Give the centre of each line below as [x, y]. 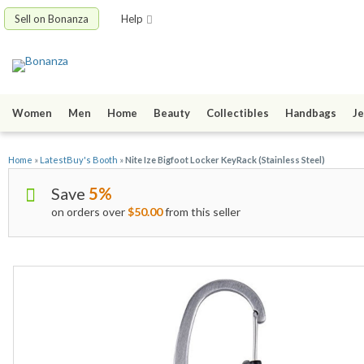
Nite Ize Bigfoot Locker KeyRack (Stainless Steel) [225, 160]
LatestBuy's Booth [79, 160]
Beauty [172, 113]
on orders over [89, 212]
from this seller [201, 212]
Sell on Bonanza [52, 19]
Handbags [311, 113]
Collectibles [238, 113]
